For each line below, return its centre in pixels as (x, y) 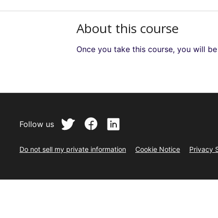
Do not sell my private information (73, 149)
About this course (127, 28)
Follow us (37, 124)
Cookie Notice (158, 149)
